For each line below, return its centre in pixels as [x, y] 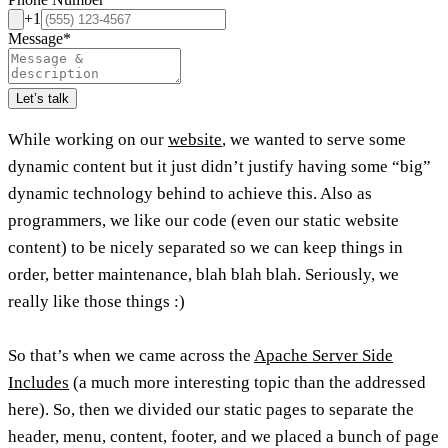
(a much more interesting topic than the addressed [247, 382]
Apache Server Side [323, 355]
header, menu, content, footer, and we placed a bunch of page [223, 436]
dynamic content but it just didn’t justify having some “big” [219, 166]
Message [35, 38]
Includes [38, 382]
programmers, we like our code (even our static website [203, 220]
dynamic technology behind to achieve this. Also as [190, 193]
